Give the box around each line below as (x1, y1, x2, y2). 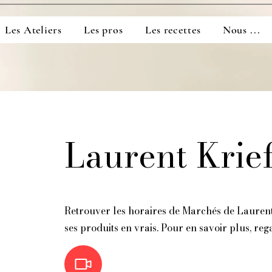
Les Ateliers (5, 23, 62, 36)
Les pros (83, 23, 123, 36)
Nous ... (222, 23, 260, 36)
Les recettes (144, 23, 201, 36)
